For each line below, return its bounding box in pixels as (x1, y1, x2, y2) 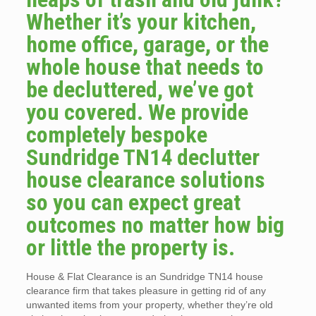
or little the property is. (25, 234, 235, 261)
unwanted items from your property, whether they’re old (25, 299, 273, 310)
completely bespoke (25, 121, 207, 148)
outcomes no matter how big (25, 212, 284, 238)
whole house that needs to (25, 54, 264, 80)
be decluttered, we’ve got (25, 76, 253, 103)
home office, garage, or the (25, 31, 269, 58)
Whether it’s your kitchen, (25, 8, 256, 35)
